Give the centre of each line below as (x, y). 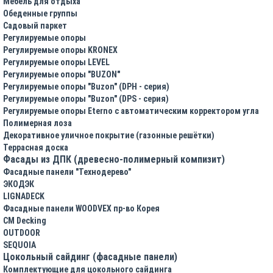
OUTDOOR (22, 232)
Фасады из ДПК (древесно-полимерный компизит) (114, 159)
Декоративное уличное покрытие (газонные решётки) (109, 135)
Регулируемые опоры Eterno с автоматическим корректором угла (131, 111)
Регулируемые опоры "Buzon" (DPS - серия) (86, 98)
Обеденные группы (40, 13)
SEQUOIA (19, 245)
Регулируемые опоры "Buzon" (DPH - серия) (86, 86)
